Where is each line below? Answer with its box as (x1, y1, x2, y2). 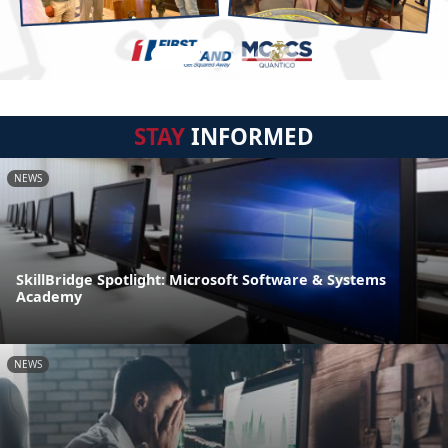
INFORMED (185, 121, 314, 152)
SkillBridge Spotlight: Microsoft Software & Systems (16, 270, 386, 290)
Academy (16, 287, 82, 307)
